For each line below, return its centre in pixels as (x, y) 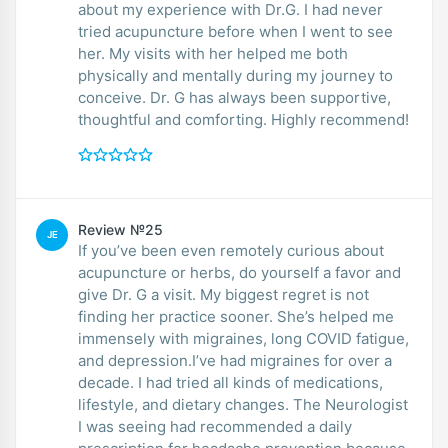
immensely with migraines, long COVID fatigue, (243, 338)
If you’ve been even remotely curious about (231, 250)
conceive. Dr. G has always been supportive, (114, 97)
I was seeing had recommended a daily (215, 426)
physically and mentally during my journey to (235, 75)
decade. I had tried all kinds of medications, (230, 382)
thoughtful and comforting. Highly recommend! (243, 119)
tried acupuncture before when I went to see (235, 31)
